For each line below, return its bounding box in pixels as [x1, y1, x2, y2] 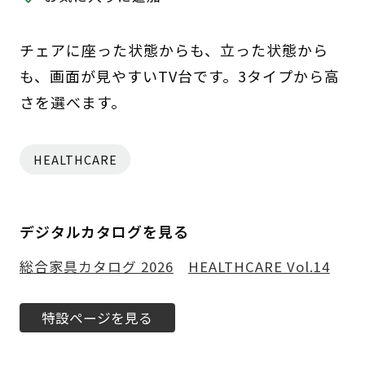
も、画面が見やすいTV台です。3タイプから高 [19, 65, 340, 87]
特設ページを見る [42, 307, 153, 328]
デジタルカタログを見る [19, 220, 189, 242]
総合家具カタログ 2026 [19, 256, 174, 276]
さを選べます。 [19, 91, 126, 113]
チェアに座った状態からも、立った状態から [19, 39, 328, 61]
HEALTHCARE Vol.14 [187, 256, 330, 276]
